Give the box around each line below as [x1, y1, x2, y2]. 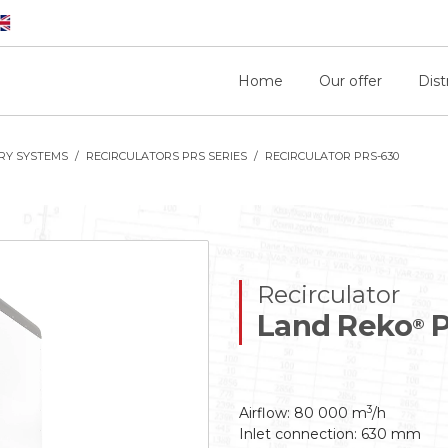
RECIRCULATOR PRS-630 [265, 149, 399, 164]
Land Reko [256, 308, 413, 344]
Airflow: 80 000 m [238, 404, 367, 423]
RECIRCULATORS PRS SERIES [86, 149, 247, 164]
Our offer [318, 71, 382, 90]
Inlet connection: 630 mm [238, 425, 421, 444]
